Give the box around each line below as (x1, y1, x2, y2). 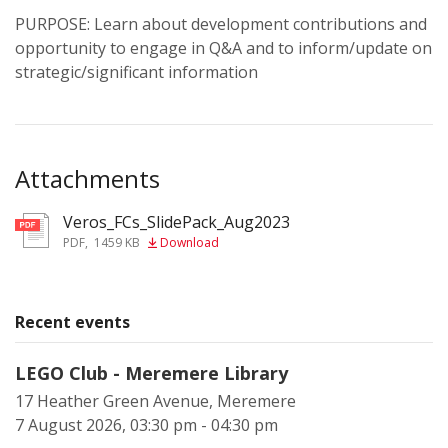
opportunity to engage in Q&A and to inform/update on (15, 37, 432, 59)
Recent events (15, 311, 130, 333)
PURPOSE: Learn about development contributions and (15, 13, 427, 35)
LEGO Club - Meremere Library (15, 361, 288, 385)
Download (160, 234, 219, 251)
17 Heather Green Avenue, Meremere (15, 390, 296, 412)
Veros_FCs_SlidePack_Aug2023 (63, 211, 290, 233)
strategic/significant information (15, 61, 258, 83)
